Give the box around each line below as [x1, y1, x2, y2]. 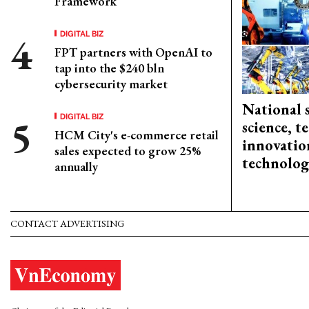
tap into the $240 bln [54, 60, 164, 76]
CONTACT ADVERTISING [10, 217, 124, 230]
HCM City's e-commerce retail [54, 127, 219, 143]
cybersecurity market [54, 76, 168, 92]
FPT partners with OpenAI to [54, 44, 212, 60]
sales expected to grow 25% [54, 143, 201, 159]
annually [54, 159, 98, 175]
